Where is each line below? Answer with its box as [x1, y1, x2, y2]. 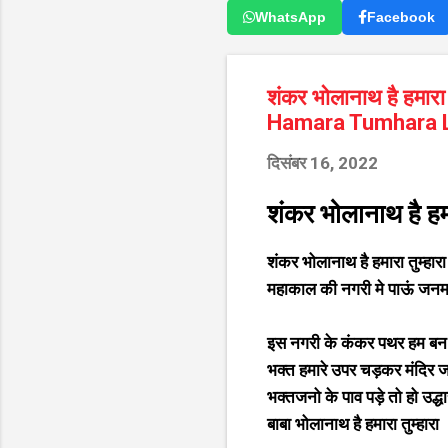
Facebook [367, 9, 435, 25]
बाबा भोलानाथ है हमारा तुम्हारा [267, 413, 439, 434]
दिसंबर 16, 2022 [267, 153, 378, 173]
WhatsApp [255, 9, 326, 25]
